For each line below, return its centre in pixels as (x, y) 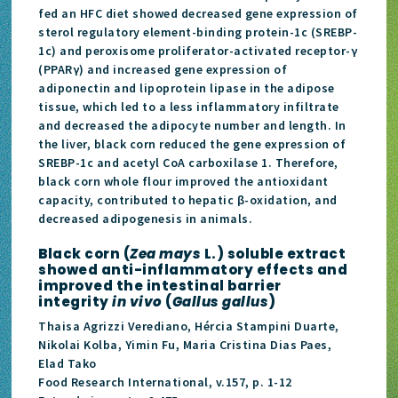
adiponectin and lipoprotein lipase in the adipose (187, 88)
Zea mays (166, 253)
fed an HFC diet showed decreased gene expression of (198, 13)
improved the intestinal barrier (160, 285)
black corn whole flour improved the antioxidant (183, 181)
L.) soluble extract (274, 253)
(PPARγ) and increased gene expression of (163, 69)
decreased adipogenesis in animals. (146, 218)
